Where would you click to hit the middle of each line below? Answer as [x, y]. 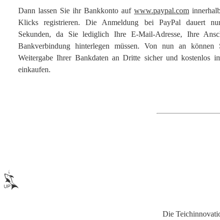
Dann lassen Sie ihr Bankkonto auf [76, 11]
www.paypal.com [162, 11]
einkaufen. [34, 70]
